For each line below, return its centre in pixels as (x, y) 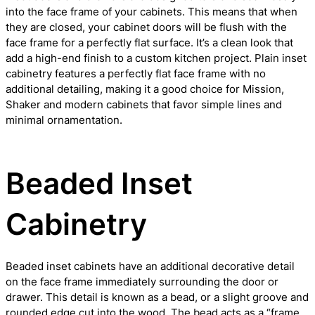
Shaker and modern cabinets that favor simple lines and (144, 104)
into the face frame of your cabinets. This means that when (152, 12)
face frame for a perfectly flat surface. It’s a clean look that (149, 43)
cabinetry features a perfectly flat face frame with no (136, 73)
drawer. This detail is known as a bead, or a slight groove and (157, 297)
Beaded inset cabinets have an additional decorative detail (150, 266)
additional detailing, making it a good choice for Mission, (145, 89)
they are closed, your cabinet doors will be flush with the (146, 27)
